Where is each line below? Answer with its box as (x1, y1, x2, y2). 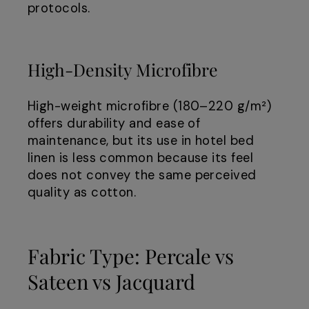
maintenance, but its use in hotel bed (28, 132, 255, 150)
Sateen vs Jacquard (28, 268, 195, 295)
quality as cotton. (28, 184, 137, 201)
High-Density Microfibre (28, 58, 218, 81)
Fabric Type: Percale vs (28, 242, 234, 270)
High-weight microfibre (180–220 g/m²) (28, 98, 272, 115)
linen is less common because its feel (28, 150, 254, 167)
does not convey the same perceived (28, 167, 257, 184)
